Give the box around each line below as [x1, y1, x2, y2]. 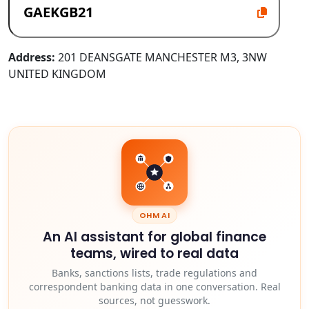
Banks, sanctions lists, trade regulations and [52, 266, 257, 279]
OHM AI [139, 209, 170, 221]
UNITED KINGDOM [8, 66, 106, 81]
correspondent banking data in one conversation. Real [28, 279, 281, 293]
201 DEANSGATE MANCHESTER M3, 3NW [55, 49, 267, 65]
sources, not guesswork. [99, 293, 210, 307]
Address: [8, 49, 55, 65]
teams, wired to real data [70, 243, 239, 263]
